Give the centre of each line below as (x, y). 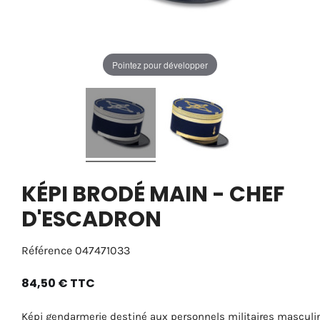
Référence (47, 250)
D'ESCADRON (91, 219)
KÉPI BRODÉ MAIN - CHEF (153, 194)
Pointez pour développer (160, 64)
